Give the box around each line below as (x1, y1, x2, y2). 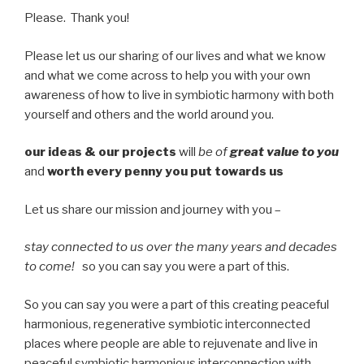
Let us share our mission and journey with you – (24, 201, 281, 217)
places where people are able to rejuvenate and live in (24, 336, 318, 351)
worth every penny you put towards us (47, 164, 284, 179)
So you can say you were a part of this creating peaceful (24, 297, 329, 312)
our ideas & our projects (24, 145, 176, 159)
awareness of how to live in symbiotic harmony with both (24, 87, 334, 102)
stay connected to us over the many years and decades (24, 240, 337, 254)
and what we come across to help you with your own (24, 67, 310, 83)
